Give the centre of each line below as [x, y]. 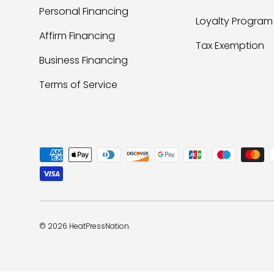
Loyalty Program [234, 21]
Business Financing [83, 60]
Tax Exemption [230, 45]
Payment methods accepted [108, 154]
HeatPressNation [99, 226]
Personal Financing [84, 11]
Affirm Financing [77, 35]
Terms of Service [78, 84]
